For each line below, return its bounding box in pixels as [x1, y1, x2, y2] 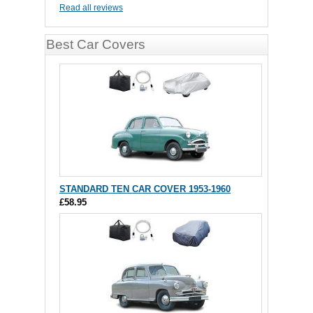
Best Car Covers [46, 37, 145, 52]
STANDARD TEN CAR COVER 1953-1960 [59, 184, 231, 194]
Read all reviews [59, 3, 123, 13]
